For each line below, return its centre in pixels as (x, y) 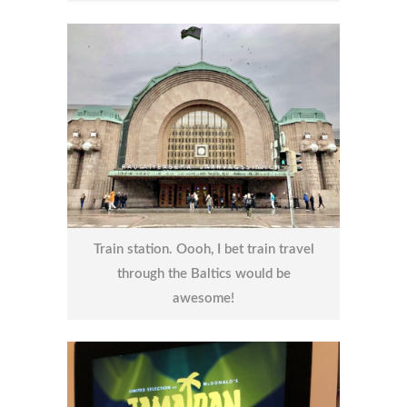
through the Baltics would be (203, 274)
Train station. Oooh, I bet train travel (203, 250)
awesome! (203, 299)
